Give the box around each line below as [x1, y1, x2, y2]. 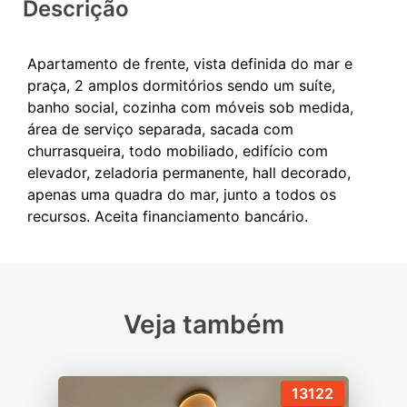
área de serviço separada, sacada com [27, 120, 293, 139]
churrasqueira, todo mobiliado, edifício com [27, 142, 328, 161]
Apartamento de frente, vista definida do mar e [27, 55, 352, 74]
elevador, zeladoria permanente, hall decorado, [27, 164, 351, 183]
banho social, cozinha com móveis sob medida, [27, 98, 353, 117]
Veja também [123, 309, 284, 341]
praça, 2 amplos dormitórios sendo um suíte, [27, 76, 335, 95]
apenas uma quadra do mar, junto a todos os [27, 185, 336, 204]
